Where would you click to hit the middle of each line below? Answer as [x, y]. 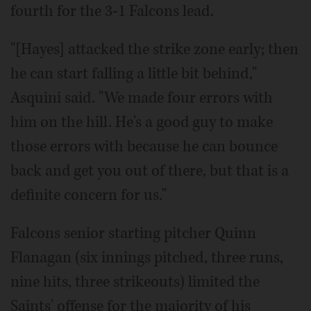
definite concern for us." [89, 195]
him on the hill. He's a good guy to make [142, 122]
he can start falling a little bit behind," [134, 74]
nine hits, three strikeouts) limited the [135, 282]
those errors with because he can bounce [144, 146]
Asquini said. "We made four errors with [142, 98]
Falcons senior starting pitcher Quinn [133, 233]
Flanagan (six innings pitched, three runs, [147, 258]
